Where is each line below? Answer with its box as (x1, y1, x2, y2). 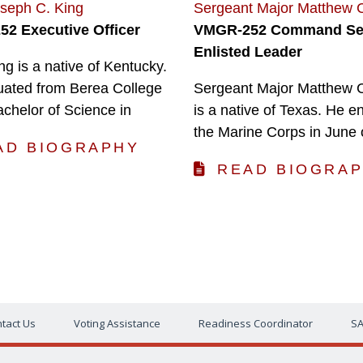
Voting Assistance (74, 316, 160, 331)
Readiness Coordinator (199, 316, 313, 331)
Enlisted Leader (194, 44, 302, 61)
